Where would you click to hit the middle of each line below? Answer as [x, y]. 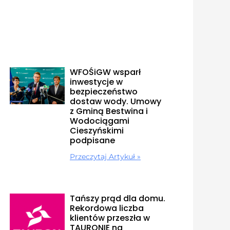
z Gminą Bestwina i [109, 111]
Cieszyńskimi [97, 131]
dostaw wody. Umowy [115, 102]
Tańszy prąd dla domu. [117, 199]
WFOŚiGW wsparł [105, 72]
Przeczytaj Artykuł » [105, 157]
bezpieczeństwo [103, 92]
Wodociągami [99, 121]
